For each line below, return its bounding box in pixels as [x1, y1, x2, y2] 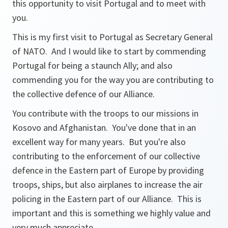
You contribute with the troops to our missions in [12, 107, 198, 119]
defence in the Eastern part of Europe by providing [12, 164, 204, 176]
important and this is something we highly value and [12, 207, 211, 219]
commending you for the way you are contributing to [12, 74, 214, 85]
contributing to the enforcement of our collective [12, 150, 200, 162]
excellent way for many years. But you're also [12, 136, 186, 148]
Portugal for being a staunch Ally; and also [12, 60, 173, 71]
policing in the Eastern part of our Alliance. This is [12, 193, 202, 205]
